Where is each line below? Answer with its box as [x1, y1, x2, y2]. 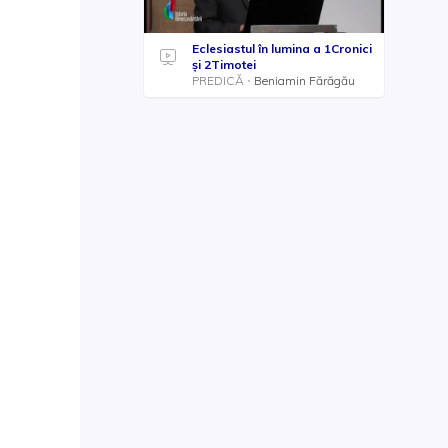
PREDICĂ [192, 72, 244, 88]
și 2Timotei [192, 56, 256, 72]
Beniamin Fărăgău [254, 72, 355, 88]
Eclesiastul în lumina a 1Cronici [192, 40, 372, 56]
